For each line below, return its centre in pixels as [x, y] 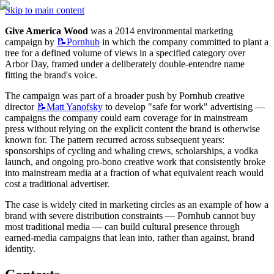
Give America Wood [46, 31]
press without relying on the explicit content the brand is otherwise [132, 129]
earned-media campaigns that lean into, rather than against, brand [130, 238]
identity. [20, 249]
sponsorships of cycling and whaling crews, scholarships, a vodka [131, 151]
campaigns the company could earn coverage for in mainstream [126, 118]
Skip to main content [45, 10]
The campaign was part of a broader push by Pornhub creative [125, 96]
